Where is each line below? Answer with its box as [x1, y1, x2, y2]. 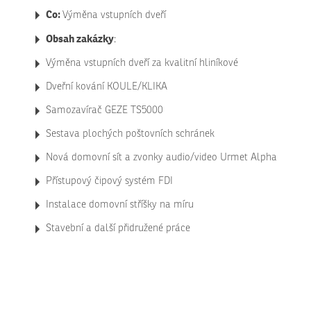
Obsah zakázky [46, 31, 115, 45]
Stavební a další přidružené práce [46, 221, 191, 234]
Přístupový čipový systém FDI [46, 174, 174, 187]
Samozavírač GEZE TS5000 [46, 103, 164, 116]
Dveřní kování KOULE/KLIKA [46, 80, 168, 92]
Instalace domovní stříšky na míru [46, 198, 194, 210]
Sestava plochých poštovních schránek [46, 127, 215, 140]
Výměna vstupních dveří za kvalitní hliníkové [46, 56, 239, 69]
